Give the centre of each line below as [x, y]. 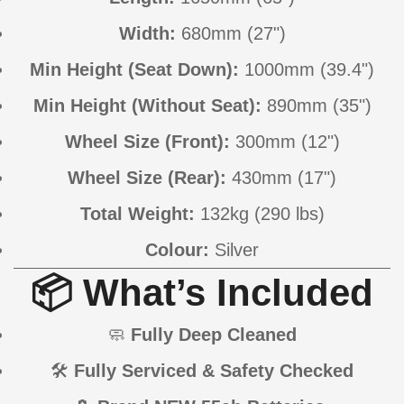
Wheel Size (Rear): [147, 178]
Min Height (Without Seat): [147, 106]
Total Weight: [137, 214]
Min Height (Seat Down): [134, 70]
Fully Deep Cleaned [214, 335]
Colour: [177, 250]
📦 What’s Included [202, 293]
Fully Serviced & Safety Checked [214, 371]
